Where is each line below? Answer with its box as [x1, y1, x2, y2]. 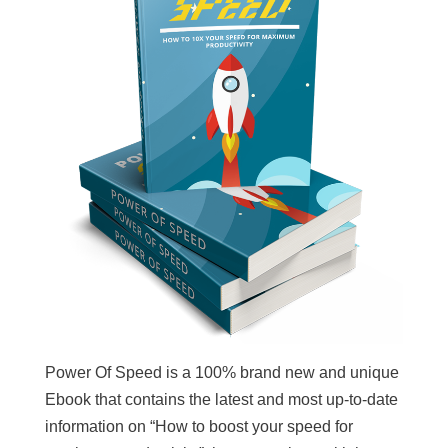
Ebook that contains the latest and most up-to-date [44, 391, 398, 409]
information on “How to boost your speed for [44, 418, 353, 436]
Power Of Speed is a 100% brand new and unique [44, 364, 399, 382]
